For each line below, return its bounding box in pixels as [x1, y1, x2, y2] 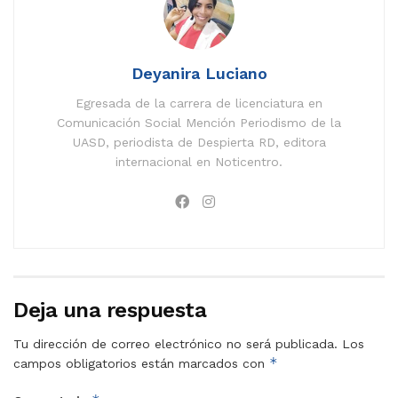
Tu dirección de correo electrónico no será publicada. [13, 336, 338, 351]
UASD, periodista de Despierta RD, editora [72, 134, 326, 149]
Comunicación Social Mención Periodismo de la [57, 115, 341, 130]
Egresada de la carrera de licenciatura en [76, 95, 322, 110]
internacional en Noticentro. [115, 154, 283, 169]
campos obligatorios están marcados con [13, 355, 269, 370]
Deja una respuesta [13, 297, 207, 322]
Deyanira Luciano [131, 63, 267, 83]
